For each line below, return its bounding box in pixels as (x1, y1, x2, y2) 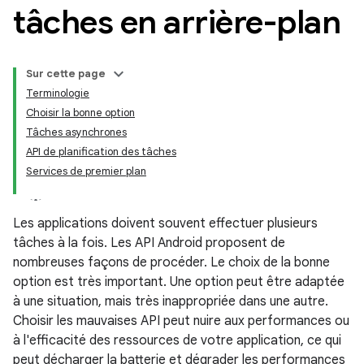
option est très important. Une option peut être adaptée (13, 274, 344, 290)
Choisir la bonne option (26, 106, 135, 119)
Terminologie (26, 86, 89, 100)
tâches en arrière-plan (13, 2, 340, 42)
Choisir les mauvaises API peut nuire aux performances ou (13, 313, 349, 329)
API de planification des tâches (26, 145, 176, 158)
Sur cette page (26, 67, 106, 80)
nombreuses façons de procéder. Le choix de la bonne (13, 254, 330, 271)
